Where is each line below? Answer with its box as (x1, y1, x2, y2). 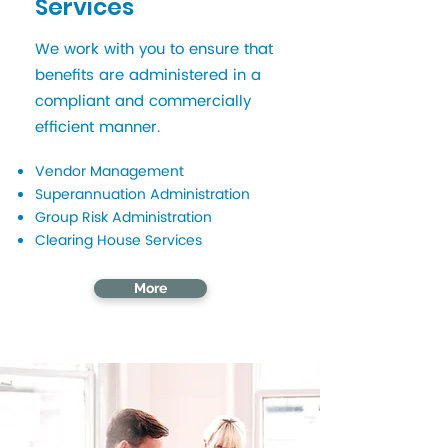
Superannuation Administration (35, 183, 250, 206)
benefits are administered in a (35, 63, 261, 88)
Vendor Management (35, 160, 184, 183)
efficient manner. (35, 115, 165, 140)
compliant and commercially (35, 89, 251, 114)
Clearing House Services (35, 229, 202, 252)
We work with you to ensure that (35, 37, 273, 62)
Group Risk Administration (35, 206, 212, 229)
